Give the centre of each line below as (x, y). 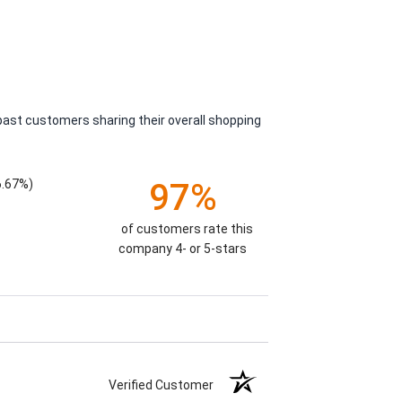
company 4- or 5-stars (183, 249)
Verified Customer (165, 385)
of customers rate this (188, 229)
